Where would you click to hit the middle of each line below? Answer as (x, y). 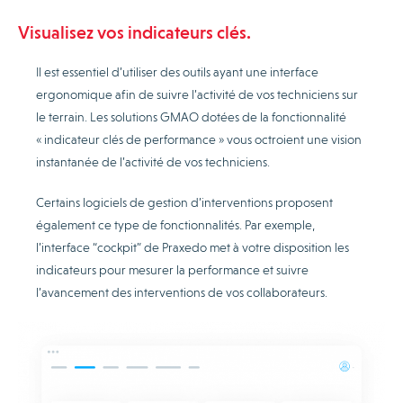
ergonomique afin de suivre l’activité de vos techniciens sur (197, 94)
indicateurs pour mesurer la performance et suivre (172, 269)
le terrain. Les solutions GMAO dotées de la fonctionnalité (191, 116)
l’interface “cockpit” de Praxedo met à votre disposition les (193, 247)
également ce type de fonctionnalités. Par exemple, (175, 224)
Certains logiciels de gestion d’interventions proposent (184, 202)
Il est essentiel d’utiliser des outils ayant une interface (177, 72)
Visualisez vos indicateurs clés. (134, 32)
